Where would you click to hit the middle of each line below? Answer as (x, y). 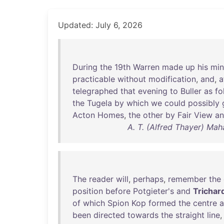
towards (143, 215)
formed (162, 203)
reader (101, 179)
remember (187, 179)
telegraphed (95, 91)
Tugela (99, 103)
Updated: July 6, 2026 (100, 25)
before (118, 191)
